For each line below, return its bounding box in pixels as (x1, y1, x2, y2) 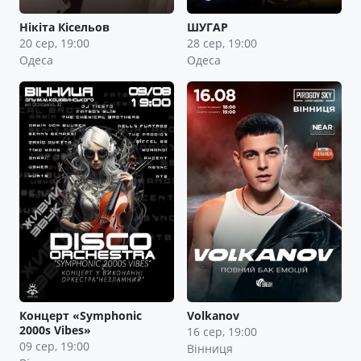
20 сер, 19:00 (19, 35, 89, 51)
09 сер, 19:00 (19, 338, 89, 354)
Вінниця (187, 340, 233, 356)
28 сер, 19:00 (187, 35, 257, 51)
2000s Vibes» (19, 322, 91, 338)
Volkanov (187, 307, 239, 323)
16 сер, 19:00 (187, 323, 257, 339)
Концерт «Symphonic (19, 307, 142, 323)
